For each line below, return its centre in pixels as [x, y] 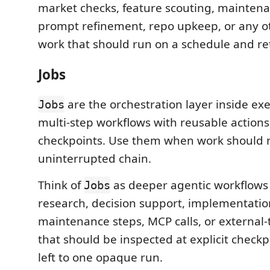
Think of [61, 185]
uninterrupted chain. [95, 159]
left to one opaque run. [100, 258]
